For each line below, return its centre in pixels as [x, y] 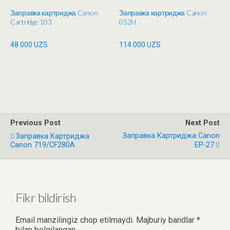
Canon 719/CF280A [43, 145]
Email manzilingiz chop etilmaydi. [75, 220]
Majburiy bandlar [166, 220]
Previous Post [35, 123]
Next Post [203, 123]
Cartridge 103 [31, 22]
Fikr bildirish [46, 197]
